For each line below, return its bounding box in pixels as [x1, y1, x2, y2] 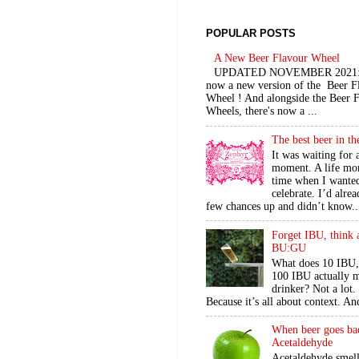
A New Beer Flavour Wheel [214, 51, 341, 64]
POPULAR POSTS [206, 26, 296, 39]
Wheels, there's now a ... [206, 105, 317, 118]
